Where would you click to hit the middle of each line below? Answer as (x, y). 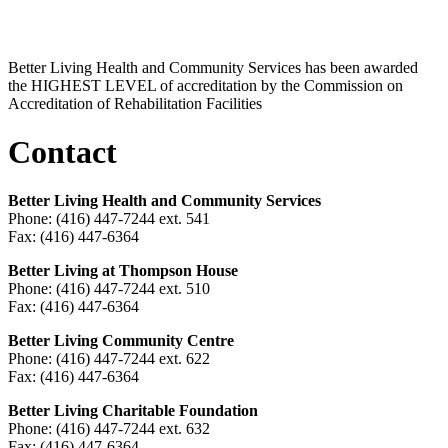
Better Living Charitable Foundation (133, 411)
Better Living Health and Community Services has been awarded (213, 67)
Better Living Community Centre (121, 341)
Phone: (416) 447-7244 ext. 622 (109, 359)
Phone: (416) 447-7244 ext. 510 (109, 289)
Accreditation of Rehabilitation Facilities (135, 103)
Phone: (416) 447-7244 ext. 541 (109, 219)
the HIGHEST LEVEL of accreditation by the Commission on (205, 85)
